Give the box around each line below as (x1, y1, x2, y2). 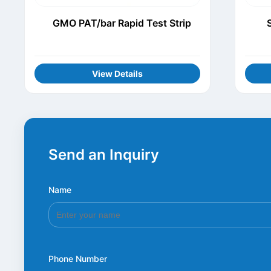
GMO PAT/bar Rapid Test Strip (52, 17, 191, 30)
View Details (92, 68, 143, 79)
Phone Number (48, 253, 107, 264)
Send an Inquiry (48, 146, 159, 164)
